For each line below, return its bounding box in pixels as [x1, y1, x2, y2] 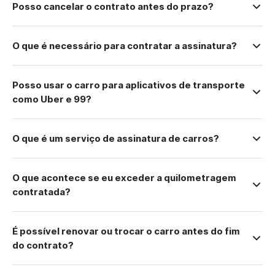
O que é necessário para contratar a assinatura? [12, 40, 237, 52]
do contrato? [12, 239, 74, 251]
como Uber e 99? [12, 93, 91, 105]
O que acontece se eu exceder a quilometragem [12, 172, 236, 184]
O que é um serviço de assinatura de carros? [12, 133, 219, 144]
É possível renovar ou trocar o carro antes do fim [12, 225, 240, 237]
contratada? [12, 186, 71, 198]
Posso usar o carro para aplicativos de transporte [12, 79, 245, 91]
